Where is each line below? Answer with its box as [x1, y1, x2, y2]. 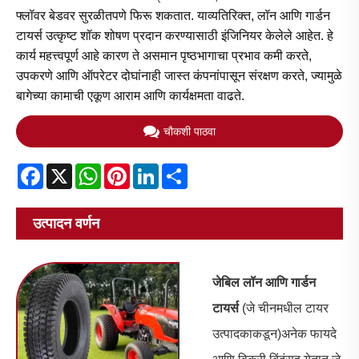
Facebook [43, 163, 100, 177]
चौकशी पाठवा [163, 125, 216, 139]
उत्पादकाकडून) [212, 326, 281, 341]
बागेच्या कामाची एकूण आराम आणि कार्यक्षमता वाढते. [16, 89, 244, 103]
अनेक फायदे [280, 326, 337, 341]
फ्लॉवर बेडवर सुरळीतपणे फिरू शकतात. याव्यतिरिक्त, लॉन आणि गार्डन [16, 9, 330, 23]
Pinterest [130, 163, 180, 177]
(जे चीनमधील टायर [241, 301, 329, 315]
